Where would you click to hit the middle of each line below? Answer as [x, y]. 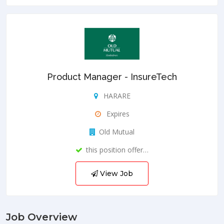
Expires [117, 113]
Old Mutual [117, 131]
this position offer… [117, 149]
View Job [115, 173]
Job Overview [41, 217]
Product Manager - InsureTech [112, 76]
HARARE [116, 95]
